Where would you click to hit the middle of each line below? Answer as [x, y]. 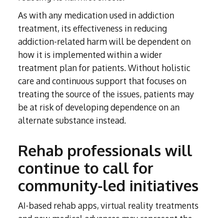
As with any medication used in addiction [96, 15]
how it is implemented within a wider [90, 55]
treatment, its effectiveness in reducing [93, 28]
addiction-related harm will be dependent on [105, 42]
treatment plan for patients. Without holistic [104, 68]
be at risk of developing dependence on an [99, 107]
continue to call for [86, 168]
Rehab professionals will [105, 151]
